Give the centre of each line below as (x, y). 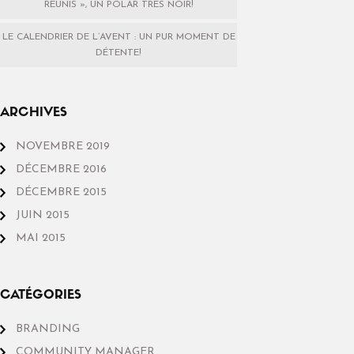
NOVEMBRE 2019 (63, 147)
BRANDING (48, 330)
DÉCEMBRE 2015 (61, 193)
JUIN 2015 (43, 216)
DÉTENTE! (119, 53)
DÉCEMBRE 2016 (61, 170)
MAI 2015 (41, 239)
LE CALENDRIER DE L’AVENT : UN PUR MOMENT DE (119, 38)
